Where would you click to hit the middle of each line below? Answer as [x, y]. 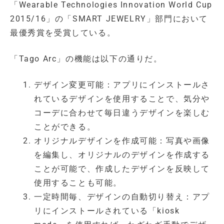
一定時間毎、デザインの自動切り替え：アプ [122, 197]
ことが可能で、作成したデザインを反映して [122, 169]
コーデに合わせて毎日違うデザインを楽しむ [122, 113]
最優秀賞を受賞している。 [63, 33]
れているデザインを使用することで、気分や [122, 99]
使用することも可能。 [78, 183]
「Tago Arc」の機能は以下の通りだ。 [86, 59]
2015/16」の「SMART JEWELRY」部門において [109, 19]
